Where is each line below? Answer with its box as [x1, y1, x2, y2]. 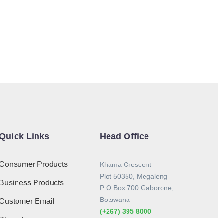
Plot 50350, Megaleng [99, 172, 167, 180]
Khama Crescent [99, 160, 151, 168]
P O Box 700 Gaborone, [99, 183, 174, 192]
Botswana [99, 195, 130, 203]
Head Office [99, 131, 149, 141]
